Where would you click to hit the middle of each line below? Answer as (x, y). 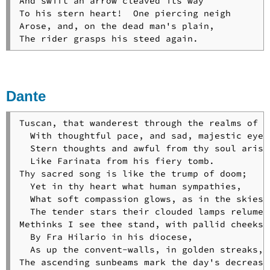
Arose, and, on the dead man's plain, (117, 26)
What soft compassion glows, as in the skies (141, 199)
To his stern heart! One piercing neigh (125, 13)
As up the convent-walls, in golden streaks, (141, 249)
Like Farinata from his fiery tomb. (117, 161)
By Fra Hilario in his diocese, (106, 237)
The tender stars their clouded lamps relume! (144, 211)
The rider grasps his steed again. (108, 38)
